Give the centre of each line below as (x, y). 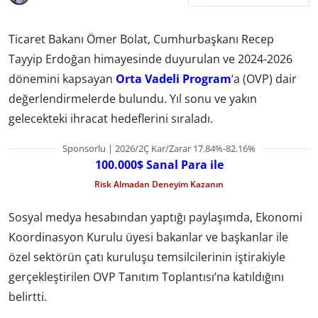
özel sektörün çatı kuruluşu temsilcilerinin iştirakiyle (147, 257)
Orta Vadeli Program (174, 78)
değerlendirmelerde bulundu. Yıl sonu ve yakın (133, 98)
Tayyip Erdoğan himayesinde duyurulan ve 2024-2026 (150, 59)
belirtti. (28, 297)
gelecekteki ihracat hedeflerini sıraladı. (111, 118)
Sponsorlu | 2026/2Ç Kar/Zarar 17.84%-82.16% (159, 148)
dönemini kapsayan (62, 78)
